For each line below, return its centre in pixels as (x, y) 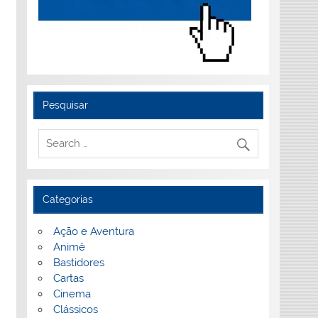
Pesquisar (66, 105)
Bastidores (78, 263)
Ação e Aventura (93, 232)
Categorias (68, 200)
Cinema (72, 294)
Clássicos (75, 310)
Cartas (68, 279)
